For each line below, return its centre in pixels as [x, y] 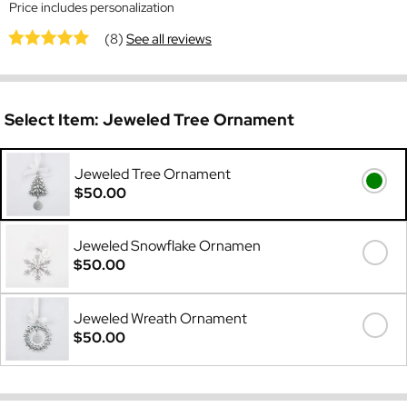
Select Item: [54, 120]
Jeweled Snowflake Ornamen [167, 246]
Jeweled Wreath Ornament [160, 319]
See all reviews [169, 39]
